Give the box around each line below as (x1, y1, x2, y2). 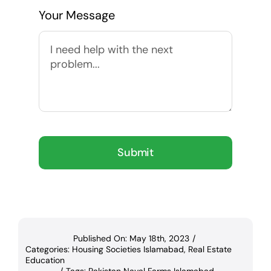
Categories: (25, 244, 72, 255)
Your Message (38, 7, 115, 24)
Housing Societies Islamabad (71, 244, 184, 255)
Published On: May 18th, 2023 (73, 233, 189, 244)
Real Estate (188, 244, 232, 255)
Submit (117, 145, 154, 160)
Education (25, 255, 65, 266)
